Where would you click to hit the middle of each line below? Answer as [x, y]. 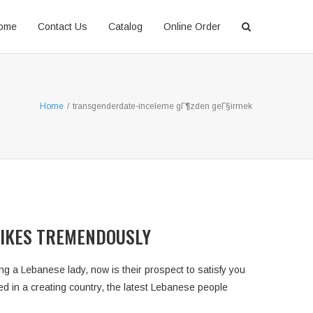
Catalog [125, 27]
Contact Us [63, 27]
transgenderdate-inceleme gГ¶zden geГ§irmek [162, 106]
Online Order [192, 27]
